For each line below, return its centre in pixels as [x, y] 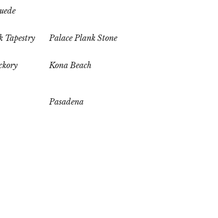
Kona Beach [70, 65]
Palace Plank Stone [83, 38]
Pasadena [66, 102]
